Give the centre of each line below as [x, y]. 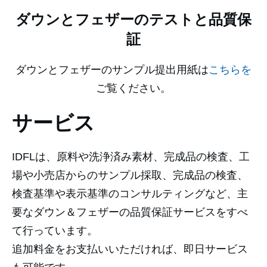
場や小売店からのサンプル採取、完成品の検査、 [130, 175]
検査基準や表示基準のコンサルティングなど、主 [130, 193]
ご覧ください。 [133, 88]
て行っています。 [55, 230]
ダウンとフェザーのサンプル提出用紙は [112, 69]
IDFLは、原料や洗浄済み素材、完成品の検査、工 [131, 156]
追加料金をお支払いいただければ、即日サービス [130, 249]
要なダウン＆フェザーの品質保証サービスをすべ [130, 212]
